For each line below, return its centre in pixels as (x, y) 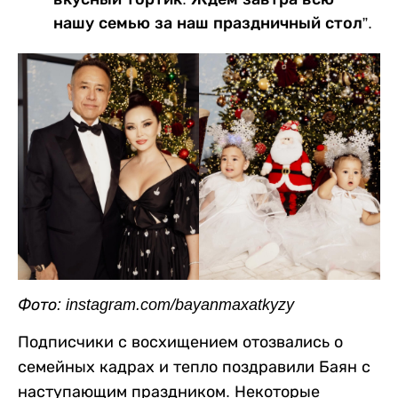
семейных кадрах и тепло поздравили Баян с (194, 367)
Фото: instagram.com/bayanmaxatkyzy (156, 305)
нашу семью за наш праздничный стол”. (213, 24)
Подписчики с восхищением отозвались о (180, 342)
